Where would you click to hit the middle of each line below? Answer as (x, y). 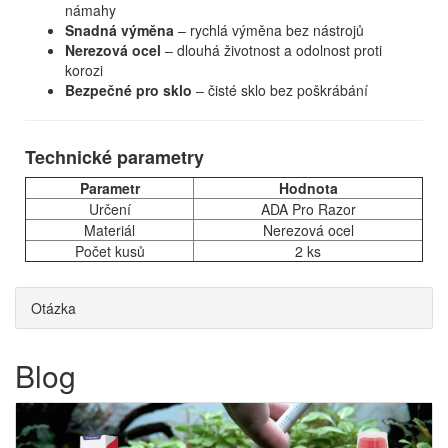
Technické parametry (114, 157)
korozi (84, 70)
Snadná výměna (119, 30)
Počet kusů (109, 251)
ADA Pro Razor (308, 209)
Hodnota (308, 188)
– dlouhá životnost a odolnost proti (271, 50)
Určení (109, 209)
